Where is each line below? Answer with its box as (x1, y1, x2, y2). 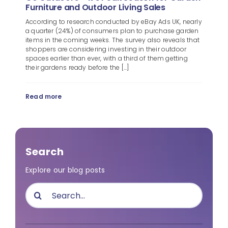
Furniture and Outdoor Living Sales (25, 2, 165, 14)
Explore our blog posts (25, 165, 105, 176)
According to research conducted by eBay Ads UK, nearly (25, 17, 202, 26)
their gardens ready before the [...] (25, 63, 129, 72)
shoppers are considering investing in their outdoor (25, 45, 187, 54)
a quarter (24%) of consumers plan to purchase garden (25, 26, 199, 36)
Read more (25, 92, 62, 101)
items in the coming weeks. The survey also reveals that (25, 36, 199, 45)
